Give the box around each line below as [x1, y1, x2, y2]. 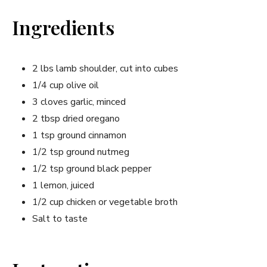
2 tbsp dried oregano [32, 111, 120, 125]
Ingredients [12, 14, 114, 40]
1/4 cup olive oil [32, 78, 99, 92]
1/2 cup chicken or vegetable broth [32, 195, 178, 209]
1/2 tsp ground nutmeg [32, 145, 129, 159]
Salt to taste [32, 212, 88, 225]
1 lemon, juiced [32, 178, 94, 192]
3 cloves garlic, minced [32, 95, 126, 108]
